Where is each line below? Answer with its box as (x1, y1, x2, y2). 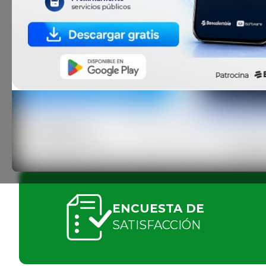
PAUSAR (43, 135, 77, 145)
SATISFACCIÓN (112, 218, 201, 233)
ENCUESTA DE (112, 201, 204, 216)
